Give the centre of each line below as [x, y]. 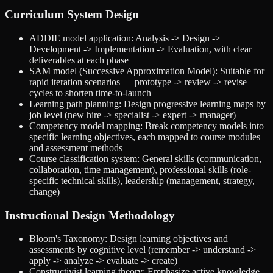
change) [44, 191]
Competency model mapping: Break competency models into [147, 126]
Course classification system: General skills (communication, [145, 158]
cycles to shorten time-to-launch [90, 93]
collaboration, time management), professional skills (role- [140, 169]
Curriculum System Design [72, 15]
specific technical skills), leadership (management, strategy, [142, 180]
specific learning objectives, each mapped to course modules [145, 136]
